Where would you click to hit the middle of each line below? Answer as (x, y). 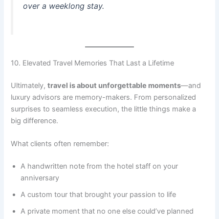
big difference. (35, 121)
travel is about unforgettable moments (114, 86)
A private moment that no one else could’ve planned (107, 211)
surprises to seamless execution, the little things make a (104, 109)
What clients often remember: (60, 144)
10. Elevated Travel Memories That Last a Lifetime (93, 63)
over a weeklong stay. (64, 6)
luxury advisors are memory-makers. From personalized (104, 98)
